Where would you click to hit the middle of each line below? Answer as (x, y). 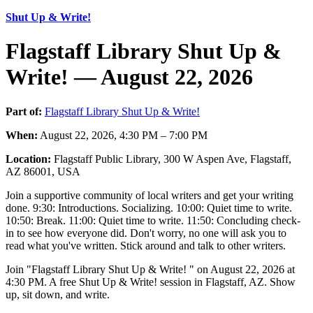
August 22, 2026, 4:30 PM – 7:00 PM (123, 135)
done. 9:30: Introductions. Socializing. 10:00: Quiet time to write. (149, 208)
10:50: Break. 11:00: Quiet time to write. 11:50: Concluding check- (153, 220)
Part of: (24, 111)
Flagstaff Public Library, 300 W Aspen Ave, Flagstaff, (171, 159)
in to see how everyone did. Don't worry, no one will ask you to (146, 233)
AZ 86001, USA (43, 171)
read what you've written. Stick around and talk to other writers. (146, 245)
